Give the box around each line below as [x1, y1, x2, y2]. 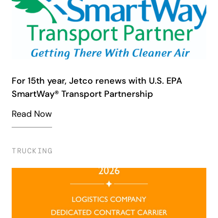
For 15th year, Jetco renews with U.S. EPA [12, 74, 182, 87]
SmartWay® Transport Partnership [12, 88, 153, 100]
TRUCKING [12, 145, 53, 156]
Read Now [12, 108, 52, 120]
